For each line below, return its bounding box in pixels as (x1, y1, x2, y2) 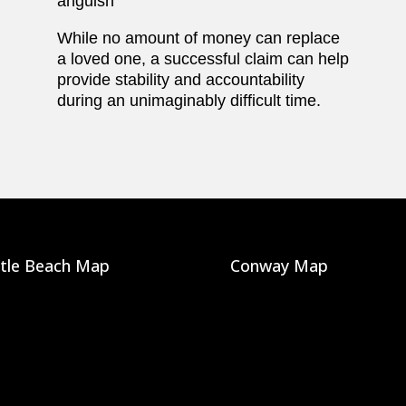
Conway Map (229, 255, 328, 277)
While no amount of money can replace (56, 29, 340, 48)
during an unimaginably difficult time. (56, 92, 321, 111)
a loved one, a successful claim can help (56, 50, 349, 69)
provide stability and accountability (56, 71, 304, 90)
